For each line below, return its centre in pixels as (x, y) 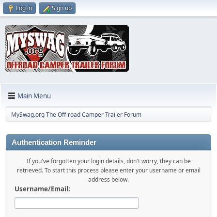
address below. (108, 179)
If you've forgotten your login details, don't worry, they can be (108, 161)
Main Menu (34, 96)
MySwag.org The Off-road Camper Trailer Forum (76, 115)
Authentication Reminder (54, 142)
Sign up (62, 8)
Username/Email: (42, 189)
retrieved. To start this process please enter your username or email (108, 170)
